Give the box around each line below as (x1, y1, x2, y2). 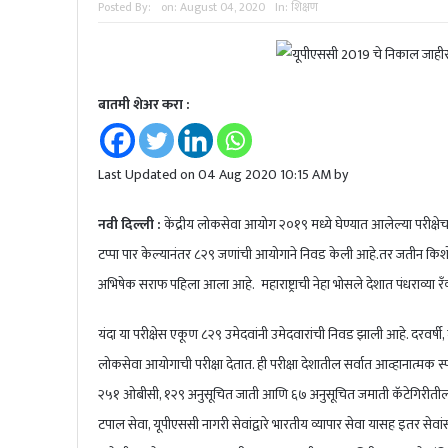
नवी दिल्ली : (97, 212, 161, 236)
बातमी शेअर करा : (97, 92, 190, 116)
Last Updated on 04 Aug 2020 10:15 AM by (97, 162, 348, 186)
